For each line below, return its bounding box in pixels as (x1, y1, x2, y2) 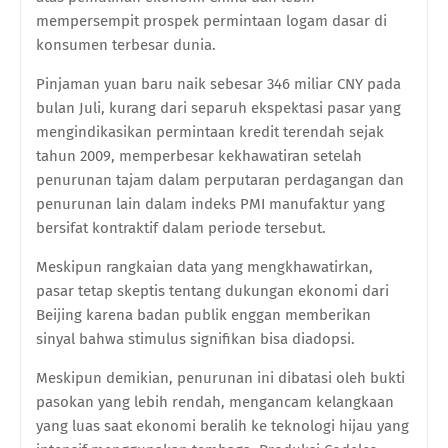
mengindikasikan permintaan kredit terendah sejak (36, 122, 384, 141)
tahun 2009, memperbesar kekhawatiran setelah (36, 146, 362, 165)
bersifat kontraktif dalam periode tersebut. (36, 218, 330, 237)
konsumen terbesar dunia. (36, 35, 220, 54)
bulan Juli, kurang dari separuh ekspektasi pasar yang (36, 98, 401, 117)
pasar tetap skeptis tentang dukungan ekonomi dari (36, 281, 389, 300)
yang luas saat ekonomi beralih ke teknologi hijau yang (36, 416, 409, 435)
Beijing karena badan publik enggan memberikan (36, 305, 371, 324)
